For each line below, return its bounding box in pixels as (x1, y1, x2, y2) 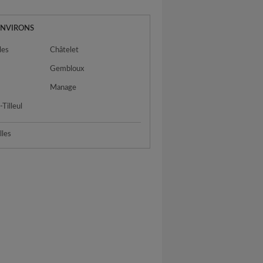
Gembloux (50, 65, 85, 73)
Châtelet (50, 46, 79, 54)
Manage (50, 84, 77, 92)
